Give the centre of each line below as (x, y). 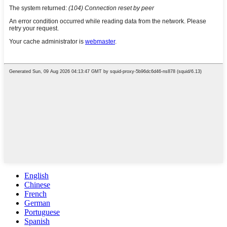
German (37, 203)
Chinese (37, 184)
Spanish (37, 221)
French (35, 194)
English (36, 175)
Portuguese (42, 212)
